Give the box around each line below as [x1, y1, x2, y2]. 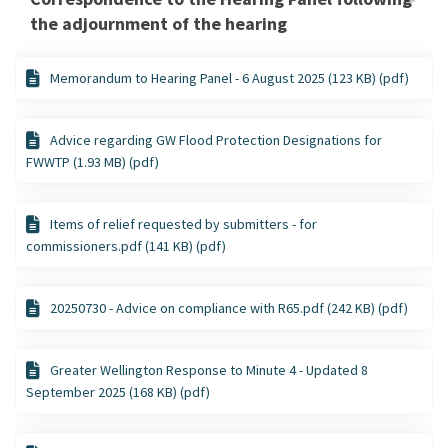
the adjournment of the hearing [30, 11, 287, 35]
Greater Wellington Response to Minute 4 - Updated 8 [50, 360, 368, 379]
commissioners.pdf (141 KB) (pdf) [26, 236, 226, 255]
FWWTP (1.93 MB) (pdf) [26, 152, 159, 171]
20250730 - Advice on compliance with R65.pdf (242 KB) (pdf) [50, 298, 408, 317]
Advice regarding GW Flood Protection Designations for [50, 130, 382, 149]
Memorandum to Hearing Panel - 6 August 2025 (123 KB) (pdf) [50, 68, 409, 87]
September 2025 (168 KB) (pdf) [26, 382, 210, 401]
